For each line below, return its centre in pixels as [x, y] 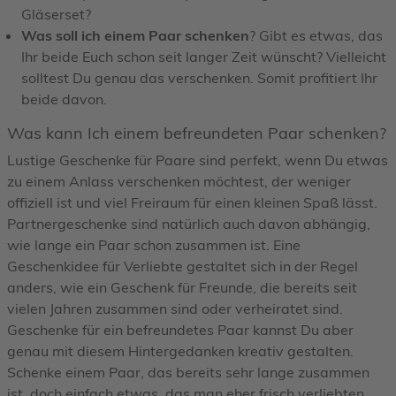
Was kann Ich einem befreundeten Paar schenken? [197, 133]
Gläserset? [56, 14]
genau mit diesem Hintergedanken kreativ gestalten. [180, 350]
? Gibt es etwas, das [316, 35]
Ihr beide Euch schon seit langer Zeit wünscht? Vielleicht [204, 56]
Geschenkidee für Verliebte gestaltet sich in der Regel [183, 266]
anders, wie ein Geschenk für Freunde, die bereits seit [182, 287]
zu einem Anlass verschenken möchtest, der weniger [179, 181]
